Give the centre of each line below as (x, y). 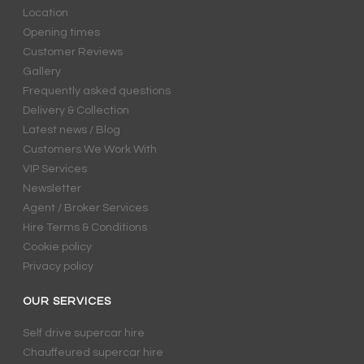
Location (46, 13)
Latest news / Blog (72, 130)
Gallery (42, 72)
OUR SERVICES (67, 302)
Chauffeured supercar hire (93, 353)
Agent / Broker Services (86, 208)
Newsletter (52, 189)
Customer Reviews (73, 52)
